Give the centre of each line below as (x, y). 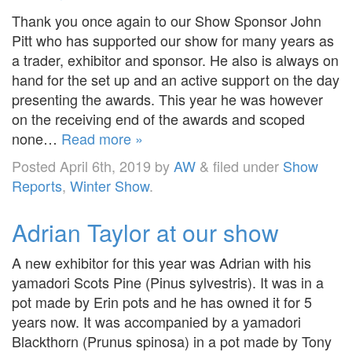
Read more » (102, 138)
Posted (36, 165)
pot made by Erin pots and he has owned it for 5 (162, 301)
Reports (37, 185)
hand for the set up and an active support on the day (176, 79)
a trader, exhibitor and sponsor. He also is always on (175, 59)
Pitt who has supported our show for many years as (173, 40)
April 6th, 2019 (105, 165)
